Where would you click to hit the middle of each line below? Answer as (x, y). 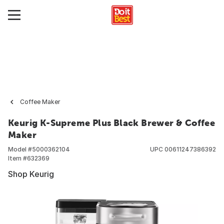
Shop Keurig (31, 174)
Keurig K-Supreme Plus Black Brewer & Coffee (112, 123)
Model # (20, 149)
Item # (17, 158)
